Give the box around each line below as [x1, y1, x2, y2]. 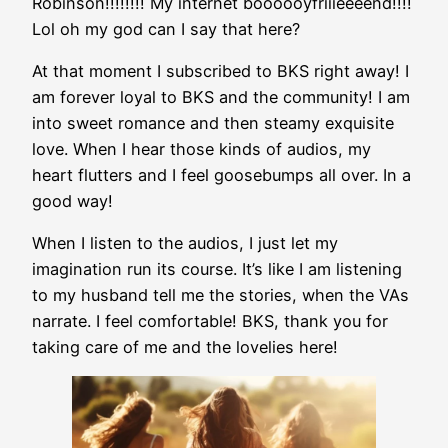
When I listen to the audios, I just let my [32, 233, 338, 254]
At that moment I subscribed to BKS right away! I [32, 60, 409, 81]
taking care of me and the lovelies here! [32, 337, 338, 358]
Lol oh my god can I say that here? [32, 18, 300, 39]
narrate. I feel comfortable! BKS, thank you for [32, 311, 388, 332]
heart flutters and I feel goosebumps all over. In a [32, 164, 411, 185]
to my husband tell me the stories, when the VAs [32, 285, 409, 306]
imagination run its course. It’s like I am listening [32, 259, 402, 280]
